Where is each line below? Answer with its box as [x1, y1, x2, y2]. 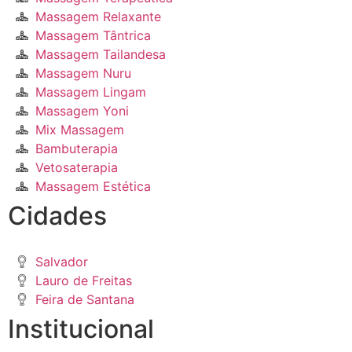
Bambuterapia [35, 141, 118, 156]
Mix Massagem [35, 122, 124, 137]
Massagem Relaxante [35, 9, 161, 24]
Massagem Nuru [35, 65, 131, 81]
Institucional [8, 313, 154, 344]
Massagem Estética [35, 178, 151, 194]
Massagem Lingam [35, 84, 146, 100]
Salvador [35, 254, 88, 269]
